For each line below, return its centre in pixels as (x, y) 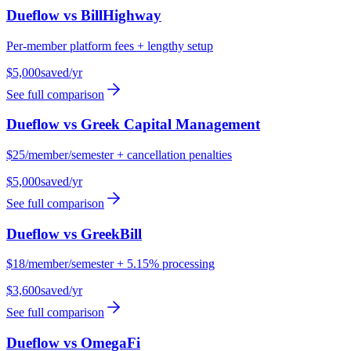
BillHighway (121, 15)
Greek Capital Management (170, 125)
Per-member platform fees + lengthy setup (110, 45)
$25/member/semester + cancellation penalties (119, 155)
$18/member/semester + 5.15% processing (110, 264)
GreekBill (111, 233)
